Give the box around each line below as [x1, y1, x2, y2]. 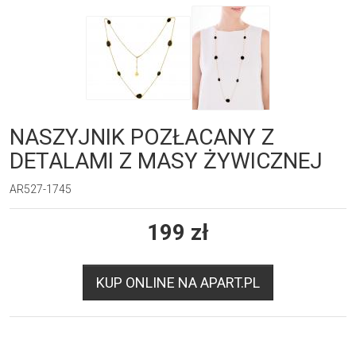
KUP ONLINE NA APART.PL [96, 273, 260, 291]
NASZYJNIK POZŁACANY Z [10, 123, 274, 150]
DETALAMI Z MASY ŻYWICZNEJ [10, 147, 323, 174]
